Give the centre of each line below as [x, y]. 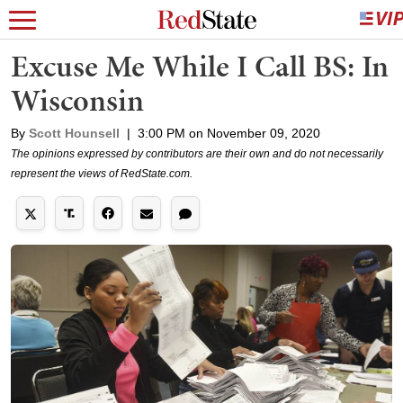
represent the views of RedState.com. [102, 174]
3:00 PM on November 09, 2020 [229, 133]
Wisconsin [77, 100]
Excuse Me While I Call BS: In [200, 66]
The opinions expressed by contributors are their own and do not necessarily [197, 154]
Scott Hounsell [74, 133]
